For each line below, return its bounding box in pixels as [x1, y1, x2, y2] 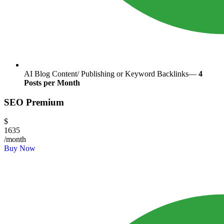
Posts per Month [24, 78, 80, 87]
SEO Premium [4, 96, 64, 107]
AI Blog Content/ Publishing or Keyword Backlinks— [24, 69, 198, 78]
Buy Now [4, 144, 35, 153]
